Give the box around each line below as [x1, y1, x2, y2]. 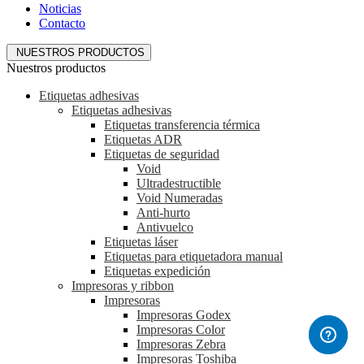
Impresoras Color [136, 322, 225, 336]
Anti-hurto [136, 205, 190, 219]
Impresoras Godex [136, 307, 231, 322]
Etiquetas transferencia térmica [104, 117, 260, 132]
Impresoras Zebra [136, 336, 226, 351]
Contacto [39, 15, 85, 30]
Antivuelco [136, 219, 193, 234]
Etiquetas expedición [104, 263, 210, 278]
